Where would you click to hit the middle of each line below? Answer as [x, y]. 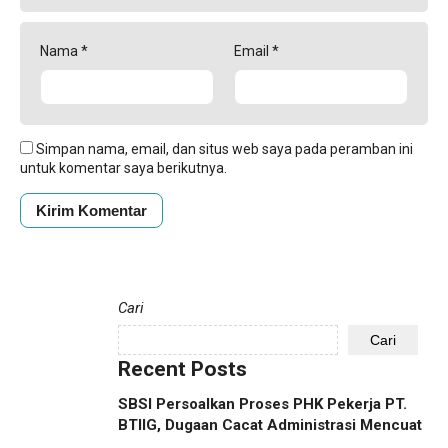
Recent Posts [182, 369]
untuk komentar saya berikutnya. [123, 168]
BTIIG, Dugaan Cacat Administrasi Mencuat [270, 425]
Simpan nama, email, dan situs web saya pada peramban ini [224, 149]
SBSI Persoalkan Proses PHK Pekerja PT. [262, 404]
